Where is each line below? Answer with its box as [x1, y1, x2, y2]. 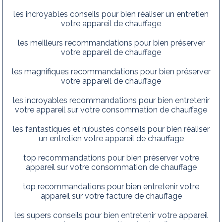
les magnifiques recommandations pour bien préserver [11, 66, 211, 76]
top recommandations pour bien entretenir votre [23, 181, 199, 191]
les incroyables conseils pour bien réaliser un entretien [13, 9, 209, 19]
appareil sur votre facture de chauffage [40, 191, 182, 201]
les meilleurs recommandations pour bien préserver [17, 38, 205, 48]
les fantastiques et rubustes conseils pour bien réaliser [12, 124, 210, 134]
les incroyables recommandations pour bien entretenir [12, 95, 210, 105]
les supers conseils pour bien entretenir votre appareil [14, 210, 208, 220]
